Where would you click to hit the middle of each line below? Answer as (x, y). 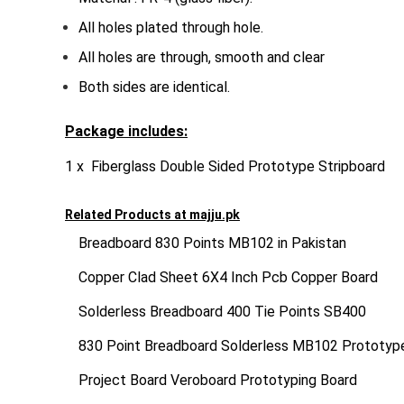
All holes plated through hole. (171, 27)
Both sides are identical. (154, 87)
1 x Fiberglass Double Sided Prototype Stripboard (225, 166)
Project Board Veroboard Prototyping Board (218, 380)
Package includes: (126, 131)
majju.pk (215, 214)
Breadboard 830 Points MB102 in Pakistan (212, 243)
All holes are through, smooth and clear (202, 57)
